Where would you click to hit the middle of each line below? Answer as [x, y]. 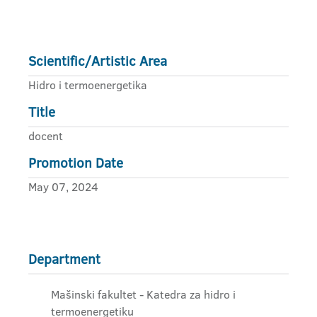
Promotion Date [76, 163]
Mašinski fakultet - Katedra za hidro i [143, 294]
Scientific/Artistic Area [98, 61]
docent [46, 136]
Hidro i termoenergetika [88, 85]
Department [64, 259]
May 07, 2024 [63, 187]
